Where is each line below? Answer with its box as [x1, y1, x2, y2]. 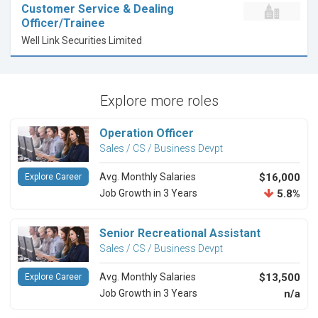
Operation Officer [99, 126, 194, 141]
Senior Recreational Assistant [99, 226, 261, 241]
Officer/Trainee [21, 16, 105, 31]
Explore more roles [99, 92, 219, 110]
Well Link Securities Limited [21, 35, 142, 47]
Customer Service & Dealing [21, 2, 174, 16]
